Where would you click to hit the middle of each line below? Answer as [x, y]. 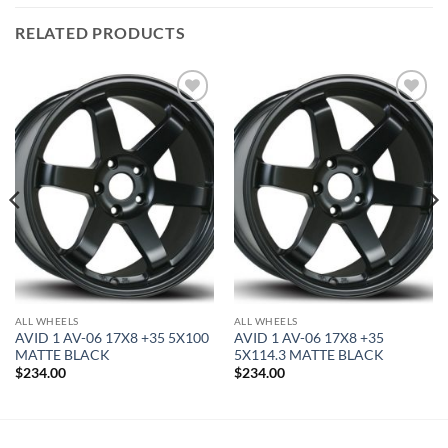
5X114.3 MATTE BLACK [308, 354]
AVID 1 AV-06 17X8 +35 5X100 [111, 337]
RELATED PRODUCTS [100, 33]
